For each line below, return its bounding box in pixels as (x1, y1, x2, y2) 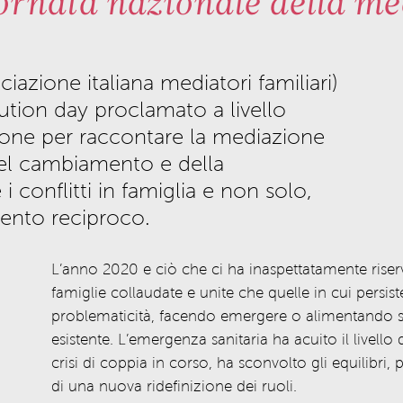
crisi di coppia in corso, (50, 354, 217, 372)
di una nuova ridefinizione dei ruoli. (50, 378, 297, 395)
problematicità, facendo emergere (50, 308, 291, 325)
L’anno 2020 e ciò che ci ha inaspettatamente (50, 261, 372, 278)
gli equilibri (306, 354, 387, 372)
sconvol (233, 354, 292, 372)
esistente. (50, 331, 113, 348)
